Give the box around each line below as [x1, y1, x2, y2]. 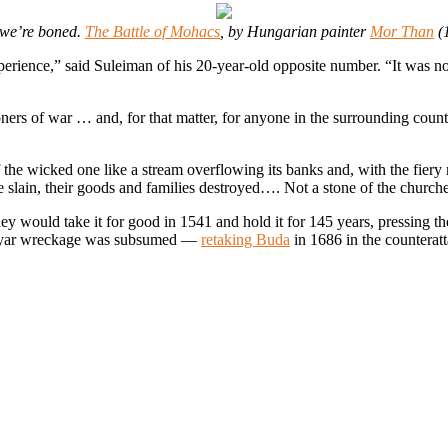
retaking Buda [201, 231, 290, 249]
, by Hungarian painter [220, 23, 370, 41]
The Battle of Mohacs [85, 23, 220, 41]
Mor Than [370, 23, 434, 41]
